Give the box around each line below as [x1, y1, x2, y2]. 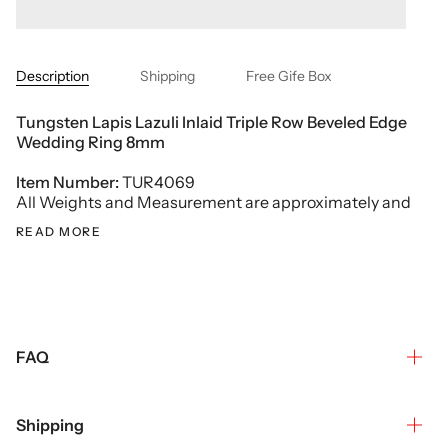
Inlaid [182, 112, 223, 132]
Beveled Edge [307, 112, 407, 132]
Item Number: [16, 172, 119, 192]
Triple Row [223, 112, 307, 132]
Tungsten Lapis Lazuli [16, 112, 179, 132]
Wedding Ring [16, 132, 123, 152]
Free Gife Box [246, 67, 332, 85]
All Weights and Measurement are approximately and [16, 192, 411, 212]
